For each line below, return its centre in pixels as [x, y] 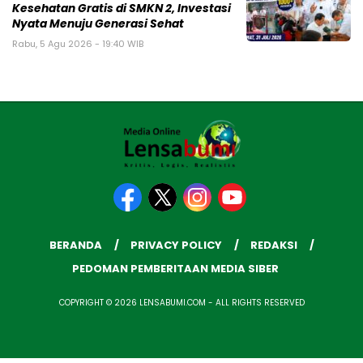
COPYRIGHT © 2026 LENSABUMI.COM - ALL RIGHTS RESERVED [181, 303]
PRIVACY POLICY [176, 246]
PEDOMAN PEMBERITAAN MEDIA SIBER [175, 269]
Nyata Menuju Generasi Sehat [98, 24]
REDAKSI [273, 246]
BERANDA [75, 246]
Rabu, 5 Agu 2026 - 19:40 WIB [78, 44]
